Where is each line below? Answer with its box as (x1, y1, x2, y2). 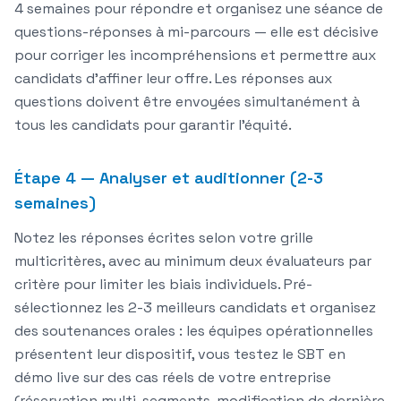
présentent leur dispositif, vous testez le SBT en (14, 345, 346, 364)
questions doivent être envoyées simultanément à (14, 92, 360, 112)
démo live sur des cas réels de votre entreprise (14, 368, 331, 388)
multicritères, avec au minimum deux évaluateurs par (14, 252, 371, 271)
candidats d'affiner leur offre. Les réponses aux (14, 69, 332, 89)
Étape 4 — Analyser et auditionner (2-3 (14, 167, 323, 189)
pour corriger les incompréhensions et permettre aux (14, 46, 376, 65)
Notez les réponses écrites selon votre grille (14, 228, 313, 248)
